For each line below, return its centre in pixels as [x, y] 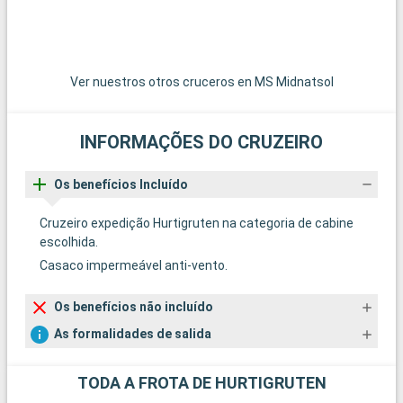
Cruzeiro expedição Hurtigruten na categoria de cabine [197, 223]
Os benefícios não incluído [134, 307]
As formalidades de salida [133, 334]
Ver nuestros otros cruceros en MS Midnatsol [201, 82]
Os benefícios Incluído [121, 184]
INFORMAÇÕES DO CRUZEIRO [201, 143]
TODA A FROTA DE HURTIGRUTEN [201, 382]
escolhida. [69, 242]
